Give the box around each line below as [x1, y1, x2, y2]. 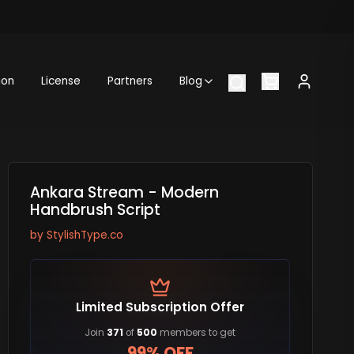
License [41, 73, 81, 89]
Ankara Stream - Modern [29, 182, 219, 204]
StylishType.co [46, 227, 123, 243]
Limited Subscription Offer [76, 298, 245, 315]
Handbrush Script [29, 199, 160, 221]
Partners [107, 73, 153, 89]
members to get [157, 326, 236, 340]
